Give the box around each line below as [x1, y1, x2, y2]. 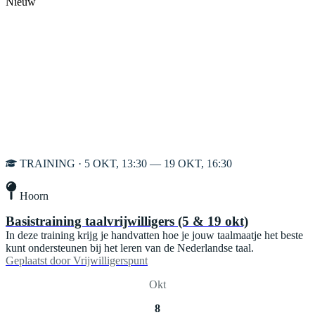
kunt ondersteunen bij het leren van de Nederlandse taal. [6, 241, 254, 254]
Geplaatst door [6, 254, 70, 266]
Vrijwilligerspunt [73, 254, 148, 266]
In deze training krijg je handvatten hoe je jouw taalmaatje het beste [6, 229, 303, 241]
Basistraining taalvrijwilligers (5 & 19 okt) [6, 213, 248, 229]
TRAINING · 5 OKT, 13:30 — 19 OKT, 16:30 [20, 157, 232, 170]
